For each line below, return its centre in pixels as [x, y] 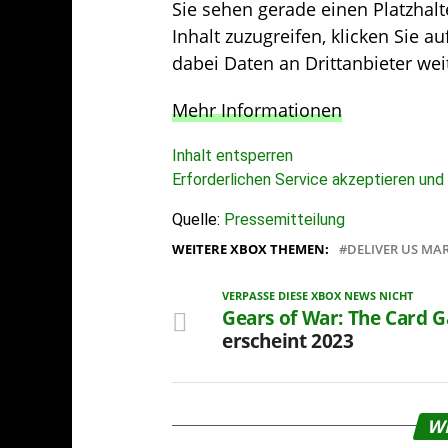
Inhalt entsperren [232, 155]
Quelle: [198, 219]
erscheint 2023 [288, 340]
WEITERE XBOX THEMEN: [250, 248]
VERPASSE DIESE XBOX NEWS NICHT [317, 295]
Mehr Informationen [257, 109]
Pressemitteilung [284, 219]
